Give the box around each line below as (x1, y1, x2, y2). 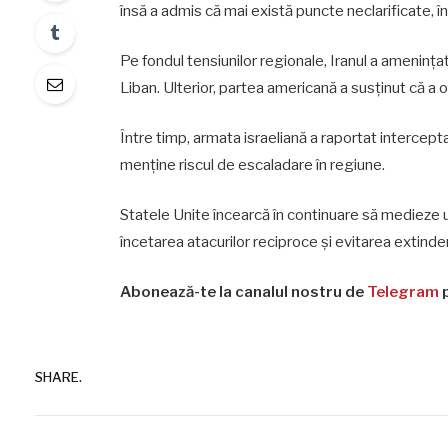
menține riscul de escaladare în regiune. (119, 155, 385, 174)
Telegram (366, 283, 439, 302)
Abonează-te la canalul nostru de (119, 283, 367, 302)
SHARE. (35, 368, 82, 385)
